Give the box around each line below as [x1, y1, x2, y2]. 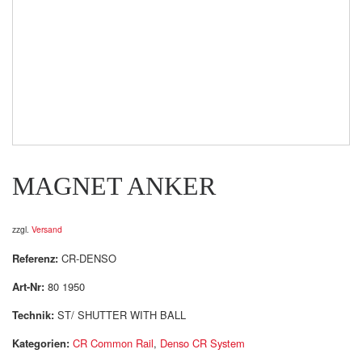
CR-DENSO [61, 250, 116, 266]
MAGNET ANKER [12, 171, 216, 201]
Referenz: [12, 250, 61, 266]
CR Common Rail [73, 335, 154, 351]
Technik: [12, 307, 57, 323]
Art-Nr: [12, 278, 44, 294]
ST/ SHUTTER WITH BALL [57, 307, 186, 323]
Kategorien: [12, 335, 69, 351]
